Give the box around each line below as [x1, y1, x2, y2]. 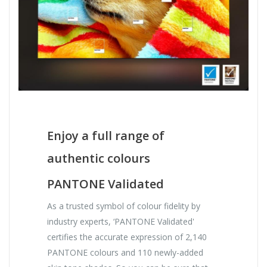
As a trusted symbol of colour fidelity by [47, 200, 201, 212]
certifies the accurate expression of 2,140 [47, 231, 207, 243]
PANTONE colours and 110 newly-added [47, 247, 204, 259]
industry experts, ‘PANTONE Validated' [47, 216, 195, 228]
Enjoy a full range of [47, 128, 165, 144]
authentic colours [47, 150, 151, 167]
